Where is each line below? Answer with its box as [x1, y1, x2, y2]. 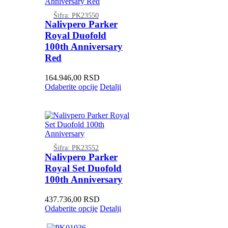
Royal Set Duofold [44, 162, 122, 174]
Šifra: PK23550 [53, 11, 99, 19]
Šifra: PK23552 [53, 144, 99, 152]
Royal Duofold [44, 30, 106, 41]
